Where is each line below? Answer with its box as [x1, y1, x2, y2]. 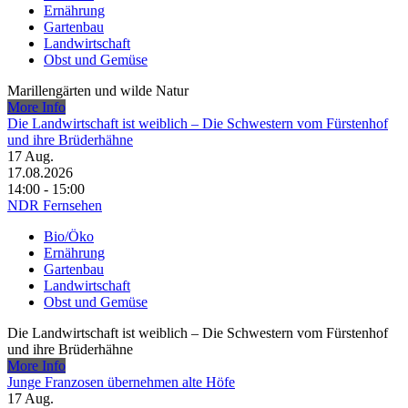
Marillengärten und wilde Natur [7, 83, 189, 99]
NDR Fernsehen [7, 198, 102, 214]
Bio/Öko [44, 229, 94, 245]
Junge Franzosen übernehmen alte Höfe [7, 374, 235, 391]
